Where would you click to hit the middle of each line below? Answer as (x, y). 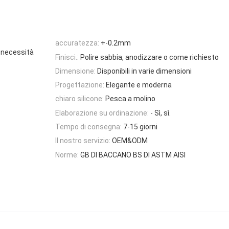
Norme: (67, 155)
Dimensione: (75, 71)
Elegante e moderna (139, 85)
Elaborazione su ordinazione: (102, 113)
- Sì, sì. (161, 113)
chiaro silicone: (79, 99)
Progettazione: (80, 85)
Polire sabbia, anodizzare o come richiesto (150, 57)
